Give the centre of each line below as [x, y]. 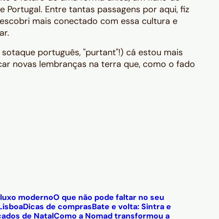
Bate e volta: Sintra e [131, 207]
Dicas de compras [57, 207]
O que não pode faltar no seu [109, 197]
